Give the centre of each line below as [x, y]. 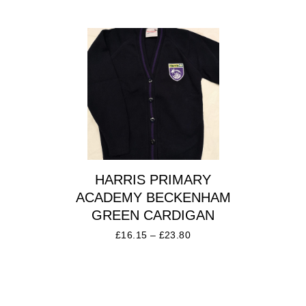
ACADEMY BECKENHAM [153, 198]
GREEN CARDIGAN [153, 215]
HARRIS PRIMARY [153, 180]
